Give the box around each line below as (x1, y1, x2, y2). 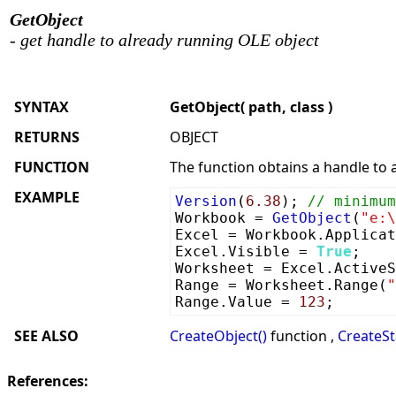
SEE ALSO (14, 326, 79, 346)
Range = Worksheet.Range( (175, 277, 387, 293)
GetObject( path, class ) (170, 97, 332, 117)
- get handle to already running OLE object (10, 30, 319, 49)
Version (175, 193, 237, 209)
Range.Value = (175, 293, 299, 310)
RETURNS (14, 127, 80, 147)
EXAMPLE (14, 187, 80, 207)
